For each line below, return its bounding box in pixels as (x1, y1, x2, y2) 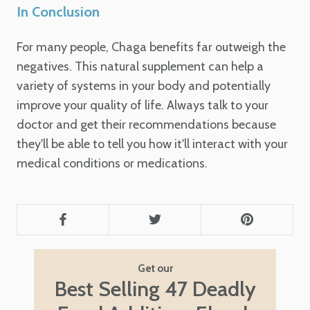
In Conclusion (17, 3, 100, 20)
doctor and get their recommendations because (17, 116, 276, 132)
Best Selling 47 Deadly (54, 275, 256, 302)
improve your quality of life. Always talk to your (17, 97, 268, 113)
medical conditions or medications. (17, 155, 208, 171)
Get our (137, 262, 173, 275)
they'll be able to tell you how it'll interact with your (17, 136, 288, 152)
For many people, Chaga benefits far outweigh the (17, 39, 286, 55)
